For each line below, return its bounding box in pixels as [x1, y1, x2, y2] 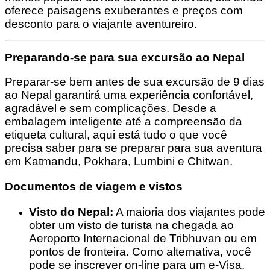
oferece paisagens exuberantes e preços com [5, 4, 243, 17]
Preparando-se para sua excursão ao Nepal [5, 51, 248, 64]
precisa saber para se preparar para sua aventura [5, 142, 262, 154]
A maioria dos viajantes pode [113, 205, 265, 218]
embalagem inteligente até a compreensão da [5, 115, 242, 128]
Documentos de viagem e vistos [5, 180, 183, 193]
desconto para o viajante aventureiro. [5, 17, 197, 30]
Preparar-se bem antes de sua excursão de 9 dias [5, 75, 265, 88]
